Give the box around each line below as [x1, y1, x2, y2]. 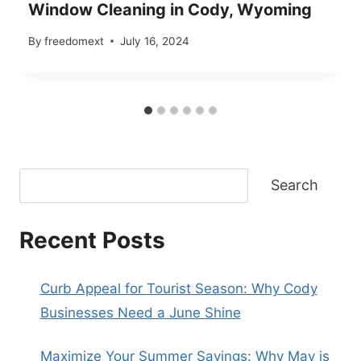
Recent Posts [19, 226, 165, 255]
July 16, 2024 [120, 34, 190, 48]
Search [271, 176, 318, 194]
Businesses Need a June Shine [39, 305, 241, 322]
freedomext [44, 34, 105, 48]
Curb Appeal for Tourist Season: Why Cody [39, 280, 317, 297]
